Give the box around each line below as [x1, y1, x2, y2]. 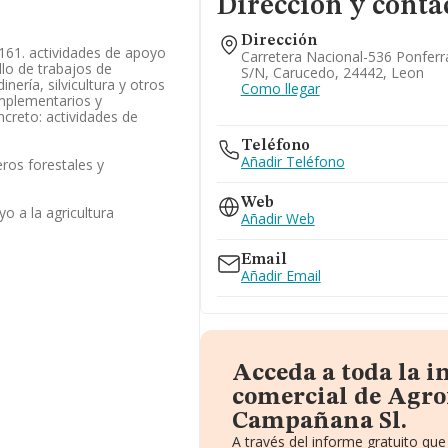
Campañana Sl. [231, 410, 407, 434]
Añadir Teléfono [240, 152, 345, 171]
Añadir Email [240, 266, 321, 285]
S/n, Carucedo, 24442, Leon [240, 63, 424, 82]
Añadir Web [240, 209, 315, 228]
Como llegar [240, 79, 320, 98]
